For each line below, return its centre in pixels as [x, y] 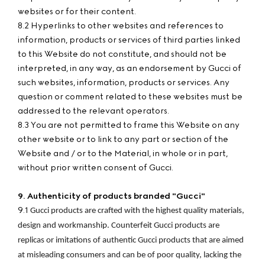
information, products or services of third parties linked [129, 40]
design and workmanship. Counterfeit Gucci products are [119, 226]
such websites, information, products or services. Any [124, 83]
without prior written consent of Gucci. [96, 168]
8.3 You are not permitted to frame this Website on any [129, 125]
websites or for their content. [77, 12]
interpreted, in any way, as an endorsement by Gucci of [130, 68]
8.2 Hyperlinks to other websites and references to [121, 26]
